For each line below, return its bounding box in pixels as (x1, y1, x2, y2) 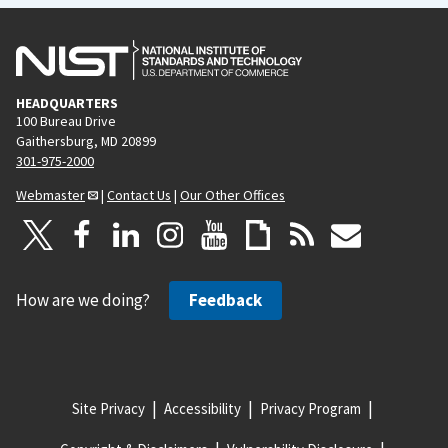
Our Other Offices (180, 185, 285, 204)
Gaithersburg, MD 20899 (16, 131, 156, 150)
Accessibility (163, 398, 241, 418)
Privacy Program (259, 398, 361, 418)
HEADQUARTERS (16, 93, 118, 112)
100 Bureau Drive (16, 111, 116, 130)
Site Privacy (71, 398, 145, 418)
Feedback (189, 288, 262, 311)
